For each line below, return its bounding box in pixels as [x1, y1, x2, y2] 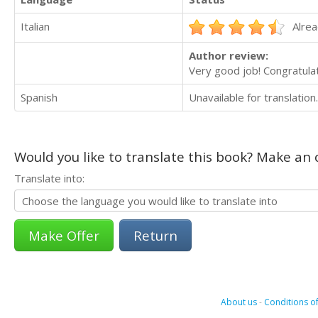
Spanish [21, 90, 57, 105]
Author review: [189, 48, 268, 63]
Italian [21, 19, 50, 34]
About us [220, 296, 257, 309]
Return [133, 226, 177, 245]
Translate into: [14, 171, 84, 186]
